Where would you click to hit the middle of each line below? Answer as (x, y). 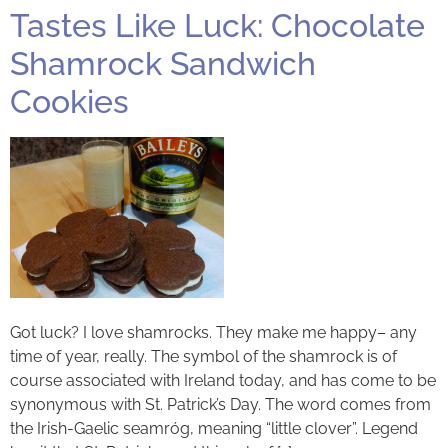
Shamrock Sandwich (163, 64)
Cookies (69, 102)
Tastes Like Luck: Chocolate (217, 26)
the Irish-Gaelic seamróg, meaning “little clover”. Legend (214, 428)
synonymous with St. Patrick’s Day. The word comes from (220, 404)
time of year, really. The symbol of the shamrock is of (203, 356)
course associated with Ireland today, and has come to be (223, 380)
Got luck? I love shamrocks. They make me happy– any (213, 332)
